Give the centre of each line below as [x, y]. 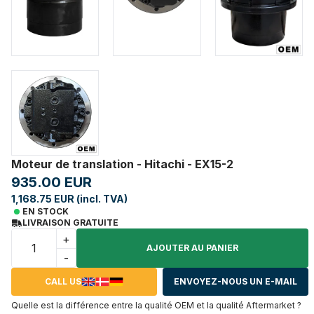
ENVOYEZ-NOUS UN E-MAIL [235, 282]
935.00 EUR [52, 183]
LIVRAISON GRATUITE [70, 223]
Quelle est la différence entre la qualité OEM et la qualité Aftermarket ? [156, 306]
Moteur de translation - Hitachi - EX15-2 [122, 164]
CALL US [63, 282]
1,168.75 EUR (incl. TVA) [69, 199]
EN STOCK [46, 212]
